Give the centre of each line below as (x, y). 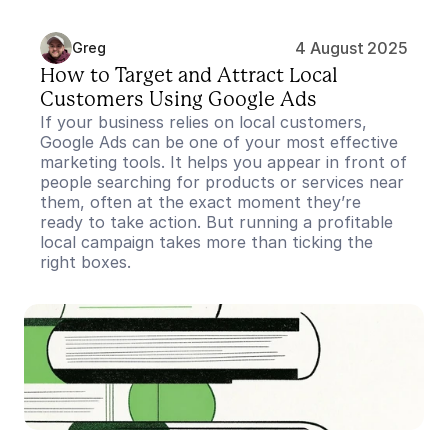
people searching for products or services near (222, 182)
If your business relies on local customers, (203, 122)
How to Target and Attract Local (189, 76)
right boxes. (85, 262)
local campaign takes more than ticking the (206, 242)
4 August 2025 (351, 48)
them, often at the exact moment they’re (200, 202)
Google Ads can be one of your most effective (219, 142)
